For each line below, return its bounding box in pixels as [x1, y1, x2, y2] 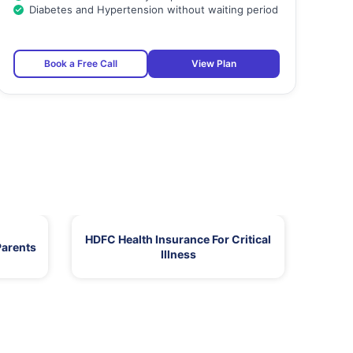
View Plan [191, 58, 236, 70]
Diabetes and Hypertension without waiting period [28, 3, 278, 17]
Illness [160, 247, 196, 262]
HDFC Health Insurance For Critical [85, 232, 271, 247]
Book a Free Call [43, 58, 117, 70]
